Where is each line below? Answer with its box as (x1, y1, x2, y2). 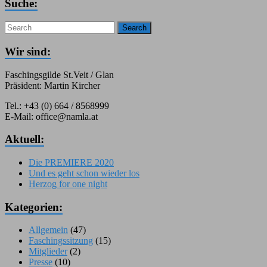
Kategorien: (5, 200, 63, 213)
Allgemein (29, 225, 68, 235)
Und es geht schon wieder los (29, 168, 139, 178)
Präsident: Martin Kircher (5, 80, 100, 91)
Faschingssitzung (29, 235, 93, 246)
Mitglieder (29, 246, 67, 257)
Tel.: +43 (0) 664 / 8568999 (5, 100, 109, 111)
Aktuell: (5, 133, 44, 146)
